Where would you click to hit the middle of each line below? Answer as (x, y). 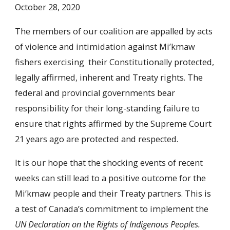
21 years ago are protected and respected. (96, 139)
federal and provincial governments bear (95, 93)
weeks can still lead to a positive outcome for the (110, 178)
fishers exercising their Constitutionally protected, (114, 62)
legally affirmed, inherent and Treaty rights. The (109, 77)
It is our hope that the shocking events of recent (109, 163)
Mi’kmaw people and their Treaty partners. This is (113, 194)
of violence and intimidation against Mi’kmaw (105, 46)
